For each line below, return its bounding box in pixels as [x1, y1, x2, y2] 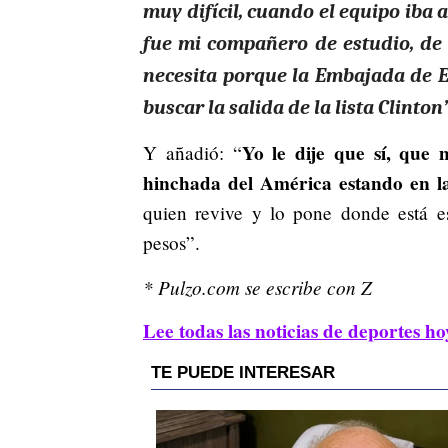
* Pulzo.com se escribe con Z [143, 273, 372, 300]
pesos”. [143, 229, 200, 255]
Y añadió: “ [143, 139, 242, 165]
